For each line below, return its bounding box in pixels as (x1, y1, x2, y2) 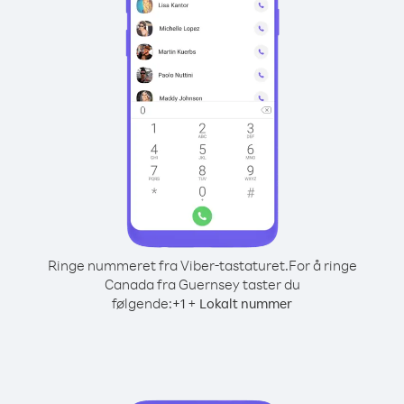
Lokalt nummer (199, 295, 292, 312)
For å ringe (288, 256, 357, 274)
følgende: (112, 294, 172, 312)
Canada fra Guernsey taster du (104, 275, 300, 293)
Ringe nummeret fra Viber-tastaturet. (47, 256, 289, 274)
